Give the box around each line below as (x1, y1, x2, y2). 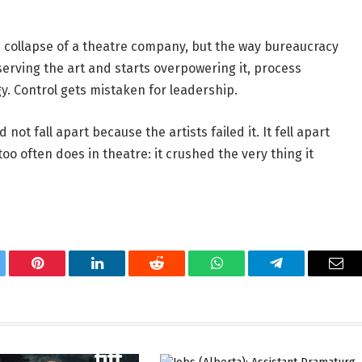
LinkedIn (95, 267, 149, 283)
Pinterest (36, 267, 87, 283)
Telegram (275, 267, 330, 283)
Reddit (155, 267, 195, 283)
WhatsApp (215, 267, 278, 283)
